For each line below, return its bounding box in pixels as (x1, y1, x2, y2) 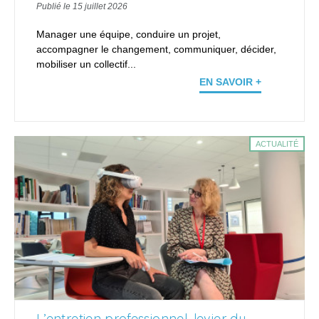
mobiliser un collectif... (36, 58, 136, 70)
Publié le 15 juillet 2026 (36, 1, 127, 12)
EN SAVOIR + (199, 76, 261, 88)
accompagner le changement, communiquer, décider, (36, 43, 276, 56)
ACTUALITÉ (256, 140, 298, 149)
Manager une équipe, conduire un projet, (36, 28, 221, 41)
